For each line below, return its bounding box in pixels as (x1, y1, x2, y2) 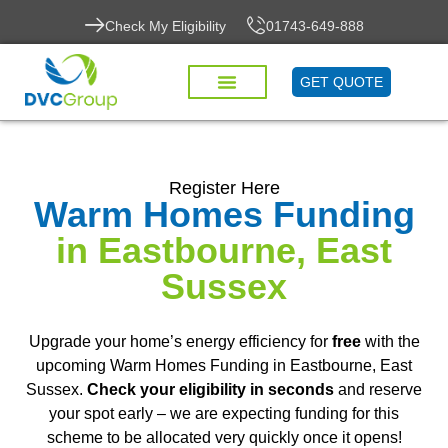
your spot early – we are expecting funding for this (49, 405, 399, 422)
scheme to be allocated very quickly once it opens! (46, 429, 402, 446)
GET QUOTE (300, 74, 384, 91)
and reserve (334, 381, 422, 398)
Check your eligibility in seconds (87, 381, 334, 398)
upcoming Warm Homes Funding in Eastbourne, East (36, 357, 412, 374)
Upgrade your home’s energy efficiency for (28, 333, 332, 350)
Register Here (168, 178, 280, 198)
